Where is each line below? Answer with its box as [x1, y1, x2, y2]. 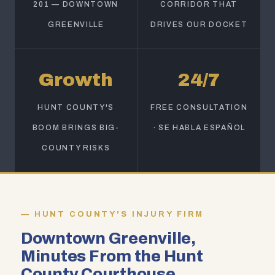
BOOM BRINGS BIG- [32, 123, 120, 132]
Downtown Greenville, [21, 230, 196, 247]
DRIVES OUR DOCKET [150, 20, 248, 29]
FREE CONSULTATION [150, 103, 248, 112]
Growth [39, 70, 114, 90]
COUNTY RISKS [42, 144, 110, 152]
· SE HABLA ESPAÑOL [152, 123, 246, 132]
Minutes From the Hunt [21, 247, 203, 265]
